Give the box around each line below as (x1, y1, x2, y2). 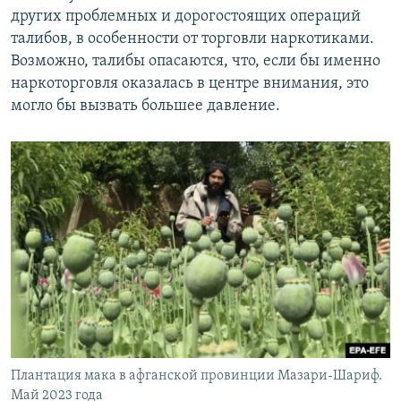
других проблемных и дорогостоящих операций (11, 7, 361, 25)
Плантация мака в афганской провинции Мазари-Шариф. (11, 368, 382, 383)
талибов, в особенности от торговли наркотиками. (11, 30, 374, 47)
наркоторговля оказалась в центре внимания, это (11, 74, 369, 92)
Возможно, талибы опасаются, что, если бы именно (11, 52, 380, 70)
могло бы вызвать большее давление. (11, 97, 280, 115)
